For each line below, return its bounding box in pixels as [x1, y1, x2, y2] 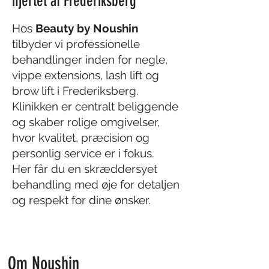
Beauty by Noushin [35, 22, 138, 35]
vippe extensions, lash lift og [12, 68, 159, 82]
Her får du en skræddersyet [12, 162, 157, 175]
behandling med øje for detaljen [12, 178, 180, 191]
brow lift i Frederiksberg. [12, 84, 139, 97]
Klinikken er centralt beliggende [12, 100, 178, 113]
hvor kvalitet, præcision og [12, 131, 150, 144]
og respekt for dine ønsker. [12, 193, 151, 207]
